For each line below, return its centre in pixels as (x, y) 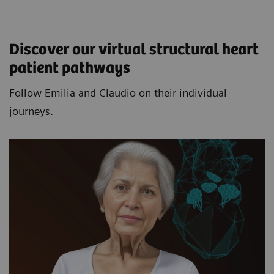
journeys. (31, 111)
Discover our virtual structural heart (134, 50)
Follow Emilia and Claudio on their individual (118, 93)
